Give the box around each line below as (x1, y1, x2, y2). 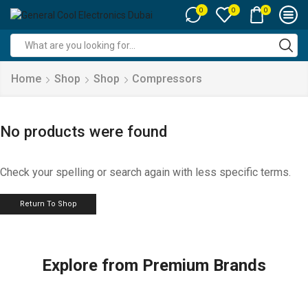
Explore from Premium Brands (42, 255, 266, 275)
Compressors (132, 72, 202, 85)
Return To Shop (19, 199, 77, 209)
